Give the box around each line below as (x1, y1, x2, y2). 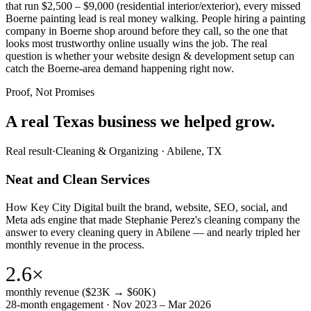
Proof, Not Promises (6, 86, 94, 99)
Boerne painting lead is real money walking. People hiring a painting (6, 12, 305, 25)
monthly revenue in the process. (6, 238, 144, 251)
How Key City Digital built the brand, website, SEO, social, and (6, 201, 287, 213)
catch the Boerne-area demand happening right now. (6, 62, 234, 75)
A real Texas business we (6, 112, 180, 131)
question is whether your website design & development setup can (6, 50, 294, 62)
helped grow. (184, 112, 275, 131)
